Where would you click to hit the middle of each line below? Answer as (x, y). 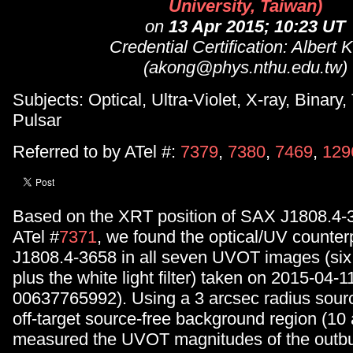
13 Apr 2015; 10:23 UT (257, 27)
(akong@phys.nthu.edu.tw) (245, 68)
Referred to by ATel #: (97, 152)
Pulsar (37, 120)
